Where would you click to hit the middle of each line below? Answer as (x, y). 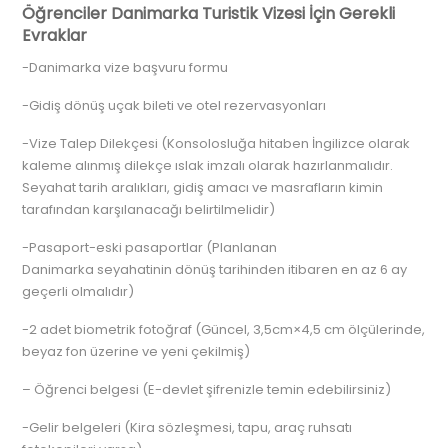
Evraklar (55, 35)
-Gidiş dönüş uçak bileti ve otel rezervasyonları (174, 105)
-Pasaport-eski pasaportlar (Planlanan (150, 247)
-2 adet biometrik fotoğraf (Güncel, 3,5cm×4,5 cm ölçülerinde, (224, 329)
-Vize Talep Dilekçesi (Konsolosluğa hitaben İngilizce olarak (216, 143)
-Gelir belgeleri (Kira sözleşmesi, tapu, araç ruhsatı (187, 427)
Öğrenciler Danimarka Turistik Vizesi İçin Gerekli (209, 13)
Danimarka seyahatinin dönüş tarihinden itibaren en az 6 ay (215, 269)
